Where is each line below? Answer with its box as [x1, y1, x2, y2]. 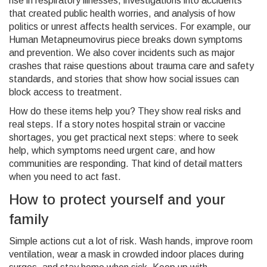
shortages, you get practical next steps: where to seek [9, 132, 238, 142]
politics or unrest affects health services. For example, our [9, 21, 251, 32]
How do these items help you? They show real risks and [9, 106, 241, 116]
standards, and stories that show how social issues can [9, 74, 239, 84]
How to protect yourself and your [9, 191, 225, 207]
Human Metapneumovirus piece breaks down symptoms [9, 35, 243, 45]
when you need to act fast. [9, 172, 121, 182]
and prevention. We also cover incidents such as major [9, 48, 235, 58]
